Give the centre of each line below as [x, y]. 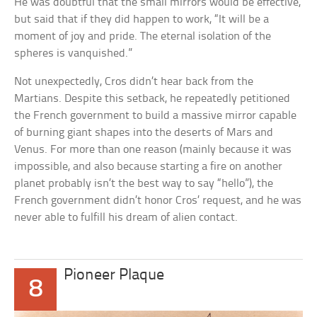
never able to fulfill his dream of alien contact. [126, 217]
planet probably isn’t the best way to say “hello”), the [144, 183]
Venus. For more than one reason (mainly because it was [153, 149]
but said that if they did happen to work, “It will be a [142, 19]
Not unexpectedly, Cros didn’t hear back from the [134, 81]
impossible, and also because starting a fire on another [149, 166]
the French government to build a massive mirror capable [156, 115]
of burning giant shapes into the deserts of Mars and [144, 132]
